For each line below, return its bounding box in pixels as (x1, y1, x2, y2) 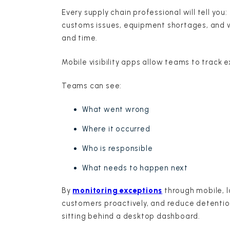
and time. (62, 33, 98, 43)
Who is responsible (82, 143, 153, 153)
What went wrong (82, 104, 149, 114)
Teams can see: (62, 81, 122, 91)
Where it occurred (82, 124, 150, 133)
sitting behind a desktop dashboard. (62, 211, 201, 221)
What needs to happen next (82, 163, 188, 172)
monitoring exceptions (72, 185, 163, 195)
